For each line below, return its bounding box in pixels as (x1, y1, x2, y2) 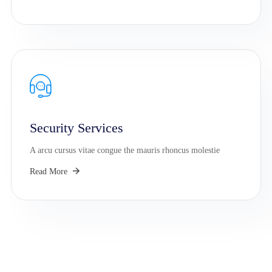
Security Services (30, 120, 123, 135)
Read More (30, 166, 70, 176)
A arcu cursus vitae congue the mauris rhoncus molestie (30, 145, 220, 155)
